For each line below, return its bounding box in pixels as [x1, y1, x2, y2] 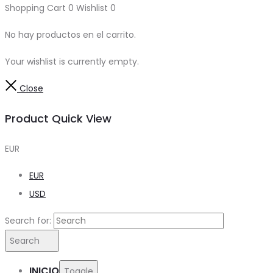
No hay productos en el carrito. [5, 29, 136, 41]
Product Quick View [5, 111, 112, 127]
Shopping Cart [5, 2, 68, 15]
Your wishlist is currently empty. [5, 55, 139, 68]
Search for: [5, 214, 51, 227]
